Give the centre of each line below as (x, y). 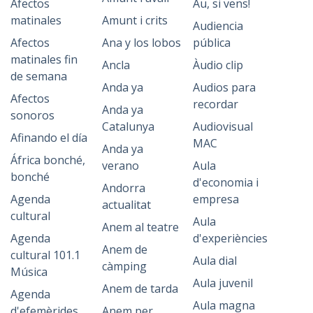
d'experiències (231, 238)
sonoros (32, 115)
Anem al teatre (140, 227)
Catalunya (128, 126)
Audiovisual (223, 126)
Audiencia (218, 26)
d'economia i (226, 182)
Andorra (123, 188)
